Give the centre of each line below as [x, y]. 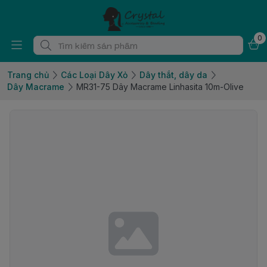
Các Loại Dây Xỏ [94, 75]
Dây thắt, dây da [173, 75]
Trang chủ [28, 75]
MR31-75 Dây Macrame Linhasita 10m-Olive [160, 87]
